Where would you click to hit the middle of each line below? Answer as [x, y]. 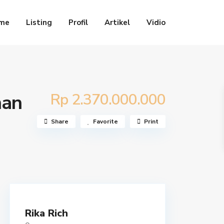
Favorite [105, 121]
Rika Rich [46, 213]
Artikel [117, 22]
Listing [39, 22]
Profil [78, 22]
